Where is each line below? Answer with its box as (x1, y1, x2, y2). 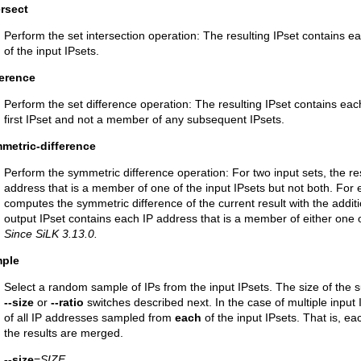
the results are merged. (4, 326, 123, 339)
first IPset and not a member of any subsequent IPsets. (4, 113, 284, 126)
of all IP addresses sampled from (4, 311, 175, 324)
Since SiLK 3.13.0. (4, 227, 98, 240)
